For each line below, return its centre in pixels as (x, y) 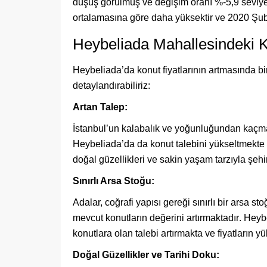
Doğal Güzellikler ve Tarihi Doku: (146, 255)
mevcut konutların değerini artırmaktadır (156, 218)
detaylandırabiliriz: (111, 86)
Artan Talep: (100, 107)
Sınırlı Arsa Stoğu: (114, 181)
